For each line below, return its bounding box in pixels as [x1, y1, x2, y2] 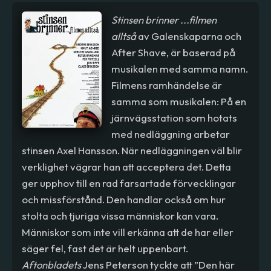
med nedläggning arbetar [111, 127, 230, 140]
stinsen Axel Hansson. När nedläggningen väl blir [22, 143, 243, 157]
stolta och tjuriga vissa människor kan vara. [22, 209, 219, 222]
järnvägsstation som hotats [111, 111, 237, 124]
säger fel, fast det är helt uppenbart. [22, 241, 189, 255]
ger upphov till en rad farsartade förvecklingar [22, 176, 237, 189]
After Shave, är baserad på [111, 45, 235, 59]
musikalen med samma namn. [111, 62, 248, 75]
